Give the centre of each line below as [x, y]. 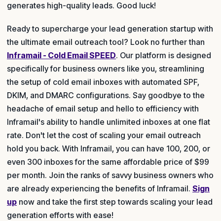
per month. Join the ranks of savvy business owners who [110, 175]
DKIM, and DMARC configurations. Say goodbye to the [106, 95]
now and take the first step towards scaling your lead [115, 202]
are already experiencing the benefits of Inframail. [100, 189]
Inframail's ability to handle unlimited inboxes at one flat [109, 122]
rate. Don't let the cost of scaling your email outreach [104, 135]
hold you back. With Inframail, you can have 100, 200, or [109, 149]
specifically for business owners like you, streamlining [106, 69]
